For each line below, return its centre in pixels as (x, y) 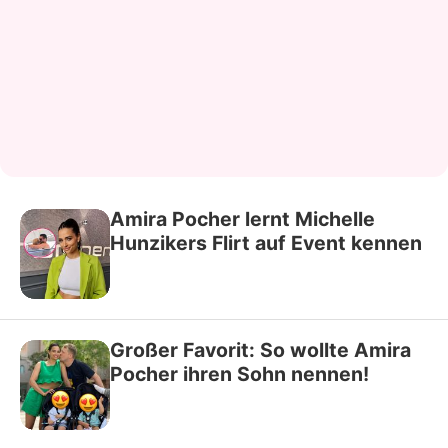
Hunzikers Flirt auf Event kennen (266, 243)
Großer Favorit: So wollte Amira (260, 350)
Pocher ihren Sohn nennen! (239, 374)
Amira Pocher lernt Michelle (242, 219)
